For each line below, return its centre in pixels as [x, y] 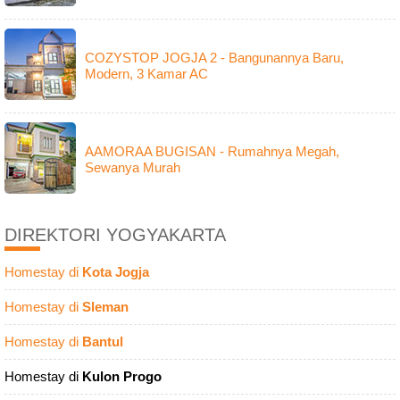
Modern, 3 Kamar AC [146, 74]
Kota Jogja [116, 272]
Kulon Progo [122, 377]
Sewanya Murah [133, 168]
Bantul [103, 342]
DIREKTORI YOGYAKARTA [115, 235]
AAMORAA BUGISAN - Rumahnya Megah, [212, 152]
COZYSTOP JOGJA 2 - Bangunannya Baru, [214, 58]
